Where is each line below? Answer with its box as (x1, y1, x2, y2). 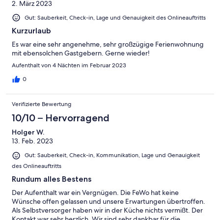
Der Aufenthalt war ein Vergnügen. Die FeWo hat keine (12, 188, 179, 197)
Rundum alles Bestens (12, 174, 91, 184)
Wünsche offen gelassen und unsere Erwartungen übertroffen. (12, 196, 205, 206)
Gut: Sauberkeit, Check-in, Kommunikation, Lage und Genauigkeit (25, 151, 200, 160)
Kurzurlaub (12, 26, 51, 36)
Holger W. (12, 128, 44, 137)
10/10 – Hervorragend (12, 112, 110, 124)
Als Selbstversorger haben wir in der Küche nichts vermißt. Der (12, 205, 203, 215)
